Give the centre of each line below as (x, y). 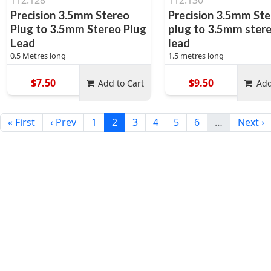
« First (21, 122)
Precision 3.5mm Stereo (70, 15)
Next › (251, 122)
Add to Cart (121, 83)
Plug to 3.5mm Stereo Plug (78, 29)
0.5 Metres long (38, 56)
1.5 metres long (196, 56)
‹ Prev (63, 122)
